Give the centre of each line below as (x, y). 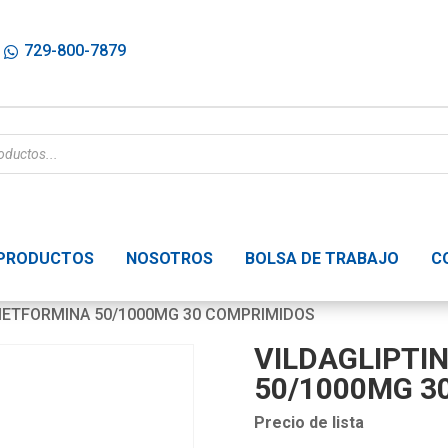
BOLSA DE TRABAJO (322, 259)
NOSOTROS (170, 259)
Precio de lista (308, 422)
